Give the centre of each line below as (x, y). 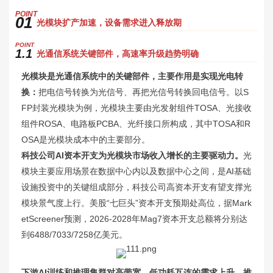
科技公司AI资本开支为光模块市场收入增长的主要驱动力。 (132, 155)
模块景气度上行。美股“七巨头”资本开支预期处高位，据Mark (136, 203)
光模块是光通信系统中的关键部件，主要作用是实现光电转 (132, 76)
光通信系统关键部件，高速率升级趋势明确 (118, 53)
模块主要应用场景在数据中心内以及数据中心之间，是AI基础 (136, 171)
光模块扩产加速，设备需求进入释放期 (109, 22)
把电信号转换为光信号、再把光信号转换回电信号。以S (144, 92)
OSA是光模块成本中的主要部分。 (86, 139)
